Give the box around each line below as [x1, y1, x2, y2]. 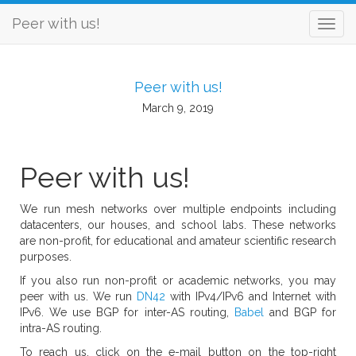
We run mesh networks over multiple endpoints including [20, 203, 336, 215]
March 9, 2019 [142, 102, 214, 114]
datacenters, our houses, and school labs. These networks [20, 219, 336, 231]
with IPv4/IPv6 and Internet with [165, 290, 336, 303]
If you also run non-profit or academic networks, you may [20, 274, 336, 287]
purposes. [20, 250, 72, 263]
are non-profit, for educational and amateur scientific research [20, 234, 336, 247]
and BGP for [263, 306, 337, 319]
